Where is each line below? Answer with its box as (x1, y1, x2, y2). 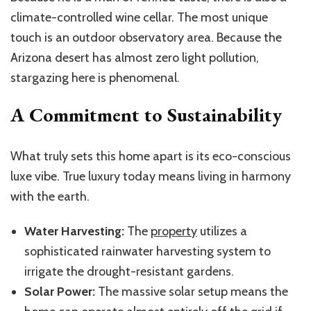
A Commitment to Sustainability (10, 102, 282, 128)
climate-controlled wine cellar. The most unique (10, 10, 268, 26)
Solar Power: (24, 284, 95, 300)
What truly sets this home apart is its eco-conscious (10, 149, 291, 165)
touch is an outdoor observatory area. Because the (10, 30, 282, 46)
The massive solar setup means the (95, 284, 288, 300)
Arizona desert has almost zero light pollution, (10, 50, 259, 66)
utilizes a (197, 224, 247, 239)
